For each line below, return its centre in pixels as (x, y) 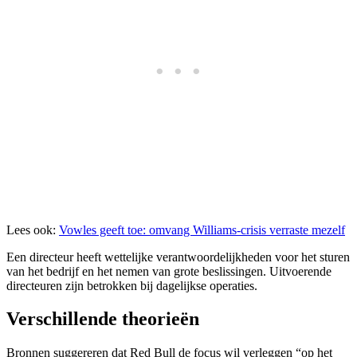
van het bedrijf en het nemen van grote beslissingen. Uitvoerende (169, 271)
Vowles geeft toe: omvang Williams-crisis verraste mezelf (202, 229)
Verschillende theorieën (103, 319)
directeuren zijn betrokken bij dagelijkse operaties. (132, 285)
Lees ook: (33, 229)
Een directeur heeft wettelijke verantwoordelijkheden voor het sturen (178, 257)
